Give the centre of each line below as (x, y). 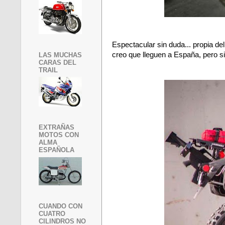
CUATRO (52, 213)
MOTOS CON (59, 135)
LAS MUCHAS (60, 55)
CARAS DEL (58, 62)
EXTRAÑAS (57, 128)
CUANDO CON (61, 206)
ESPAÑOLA (57, 150)
